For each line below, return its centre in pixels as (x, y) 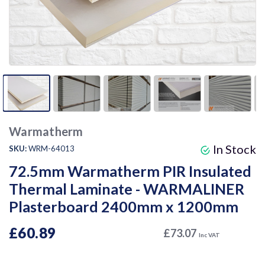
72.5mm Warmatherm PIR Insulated (130, 171)
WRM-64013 (51, 149)
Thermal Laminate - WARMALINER (127, 189)
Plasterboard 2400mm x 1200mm (124, 207)
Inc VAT (209, 235)
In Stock (233, 149)
